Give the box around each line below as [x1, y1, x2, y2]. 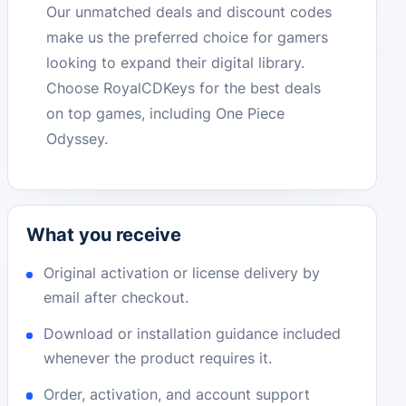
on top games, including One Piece [46, 103, 285, 122]
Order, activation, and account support [43, 384, 311, 403]
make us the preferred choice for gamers [46, 27, 329, 46]
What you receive [26, 224, 181, 246]
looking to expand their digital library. [46, 53, 305, 72]
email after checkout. [43, 288, 189, 307]
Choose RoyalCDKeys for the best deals [46, 78, 322, 97]
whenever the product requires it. [43, 349, 273, 367]
